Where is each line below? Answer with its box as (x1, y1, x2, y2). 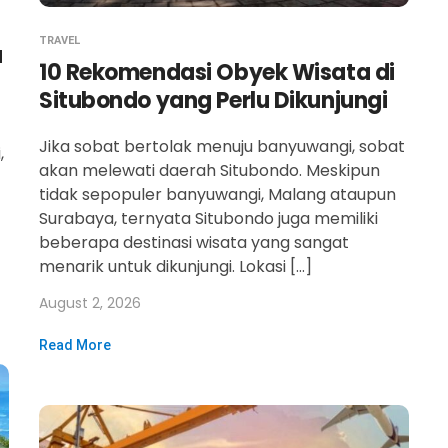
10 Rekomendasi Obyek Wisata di (39, 57, 395, 88)
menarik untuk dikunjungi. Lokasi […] (39, 255, 312, 278)
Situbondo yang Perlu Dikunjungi (39, 85, 388, 116)
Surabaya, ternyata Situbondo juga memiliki (39, 207, 378, 230)
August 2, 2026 (39, 293, 141, 313)
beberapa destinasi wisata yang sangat (39, 231, 349, 254)
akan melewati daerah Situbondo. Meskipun (39, 159, 380, 182)
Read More (39, 337, 111, 353)
